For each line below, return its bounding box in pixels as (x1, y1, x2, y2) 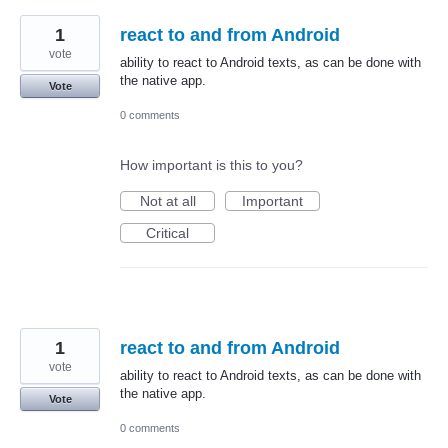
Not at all (139, 192, 196, 209)
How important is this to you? (120, 156, 303, 173)
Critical (146, 224, 189, 241)
